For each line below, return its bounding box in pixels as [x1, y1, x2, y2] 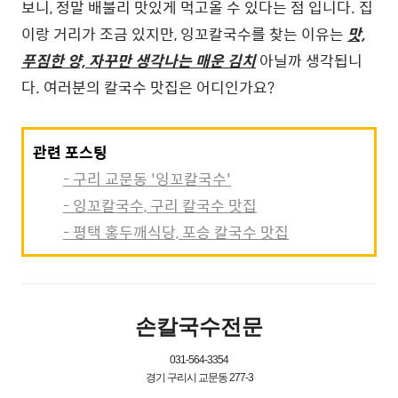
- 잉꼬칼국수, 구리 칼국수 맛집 [63, 194, 257, 217]
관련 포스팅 [33, 140, 107, 163]
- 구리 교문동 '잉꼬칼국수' [63, 167, 231, 190]
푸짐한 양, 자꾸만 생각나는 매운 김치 [21, 49, 256, 72]
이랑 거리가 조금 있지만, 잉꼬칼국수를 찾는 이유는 [21, 22, 347, 45]
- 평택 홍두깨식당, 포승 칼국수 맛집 [63, 220, 289, 243]
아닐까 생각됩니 [256, 49, 362, 72]
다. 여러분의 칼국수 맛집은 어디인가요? [21, 76, 275, 99]
